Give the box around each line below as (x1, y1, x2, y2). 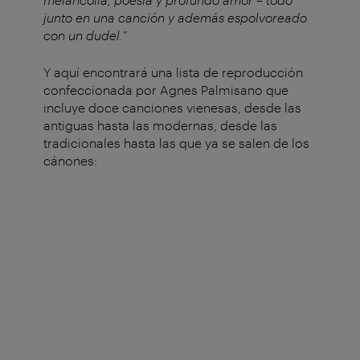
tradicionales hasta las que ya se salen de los (43, 134, 309, 150)
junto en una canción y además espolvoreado (43, 9, 307, 25)
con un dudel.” (43, 27, 127, 43)
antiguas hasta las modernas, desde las (43, 117, 277, 133)
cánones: (43, 152, 97, 168)
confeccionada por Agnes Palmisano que (43, 81, 288, 97)
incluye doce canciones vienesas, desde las (43, 99, 301, 115)
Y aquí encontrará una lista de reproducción (43, 63, 303, 80)
